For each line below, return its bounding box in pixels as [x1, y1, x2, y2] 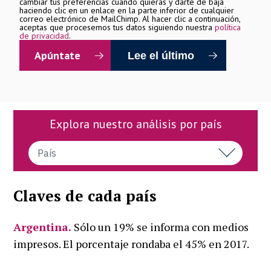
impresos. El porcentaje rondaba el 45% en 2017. [13, 236, 250, 251]
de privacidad [19, 30, 70, 42]
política [215, 22, 241, 33]
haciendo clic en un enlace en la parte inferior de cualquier [19, 5, 235, 16]
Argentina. [13, 219, 72, 234]
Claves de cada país [13, 185, 157, 206]
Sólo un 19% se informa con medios [71, 219, 249, 234]
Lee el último [128, 49, 195, 62]
